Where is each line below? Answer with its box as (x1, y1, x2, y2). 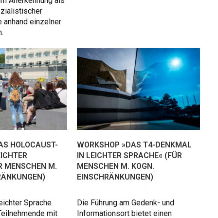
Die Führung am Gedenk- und (77, 198, 174, 208)
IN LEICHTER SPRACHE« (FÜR (77, 151, 182, 161)
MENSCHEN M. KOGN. (77, 162, 154, 171)
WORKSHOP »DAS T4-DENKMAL (77, 140, 192, 150)
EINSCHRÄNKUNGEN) (77, 172, 153, 182)
